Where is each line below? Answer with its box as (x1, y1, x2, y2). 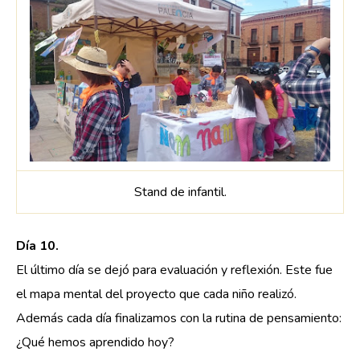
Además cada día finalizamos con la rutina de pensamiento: (16, 309, 342, 328)
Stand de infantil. (133, 182, 227, 201)
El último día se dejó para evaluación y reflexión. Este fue (16, 261, 333, 280)
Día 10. (16, 237, 59, 256)
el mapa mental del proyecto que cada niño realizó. (16, 285, 297, 304)
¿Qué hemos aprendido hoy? (16, 333, 174, 352)
